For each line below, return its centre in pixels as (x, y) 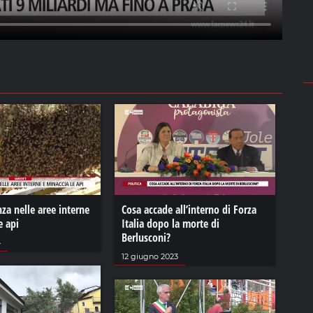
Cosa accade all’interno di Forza (189, 209)
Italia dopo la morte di (170, 223)
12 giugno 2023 (150, 256)
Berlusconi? (146, 237)
